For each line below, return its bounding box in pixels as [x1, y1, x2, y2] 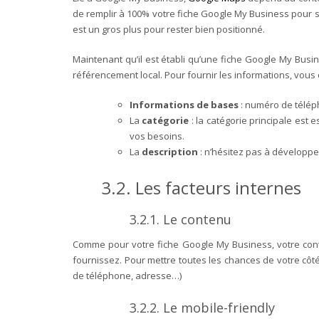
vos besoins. [130, 129, 189, 142]
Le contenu [163, 210, 231, 228]
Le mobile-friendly [163, 298, 275, 316]
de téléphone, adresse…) [73, 268, 182, 282]
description [142, 145, 198, 158]
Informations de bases [130, 98, 239, 111]
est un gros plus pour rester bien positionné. [73, 22, 265, 36]
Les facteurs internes [135, 175, 301, 199]
